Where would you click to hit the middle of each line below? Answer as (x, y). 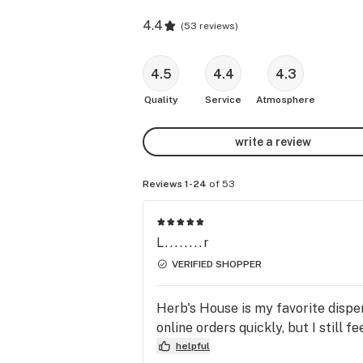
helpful (193, 346)
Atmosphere (286, 100)
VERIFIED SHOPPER (217, 264)
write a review (273, 141)
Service (223, 100)
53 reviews (209, 26)
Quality (161, 100)
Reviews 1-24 (175, 184)
